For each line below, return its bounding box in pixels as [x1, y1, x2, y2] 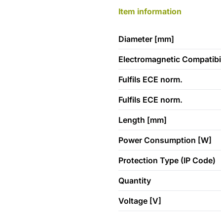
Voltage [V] [118, 196, 161, 206]
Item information [118, 6, 182, 16]
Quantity [118, 176, 151, 185]
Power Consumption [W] [118, 135, 212, 145]
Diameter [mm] [118, 34, 174, 44]
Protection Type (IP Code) [118, 155, 216, 165]
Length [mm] [118, 115, 167, 125]
